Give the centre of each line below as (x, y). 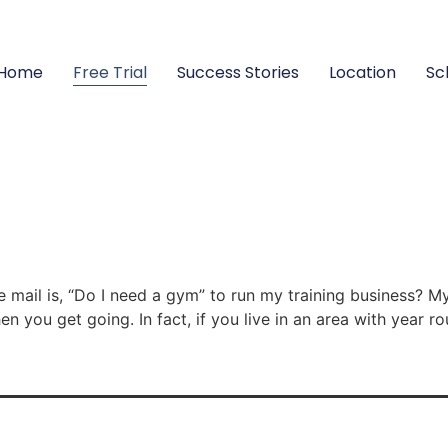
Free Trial (110, 72)
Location (362, 72)
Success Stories (238, 72)
